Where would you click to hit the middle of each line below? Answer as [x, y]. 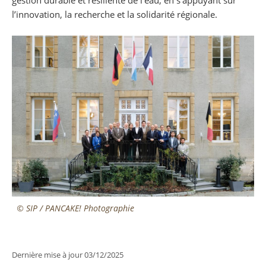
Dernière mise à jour [48, 254]
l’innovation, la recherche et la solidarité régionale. [115, 14]
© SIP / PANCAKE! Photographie [75, 208]
